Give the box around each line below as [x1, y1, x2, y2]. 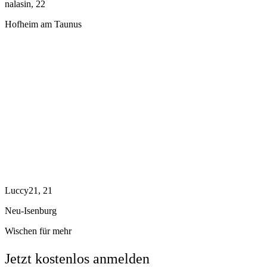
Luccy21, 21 [5, 185, 52, 196]
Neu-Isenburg [5, 206, 57, 216]
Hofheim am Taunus [5, 19, 82, 30]
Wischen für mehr [5, 226, 72, 237]
